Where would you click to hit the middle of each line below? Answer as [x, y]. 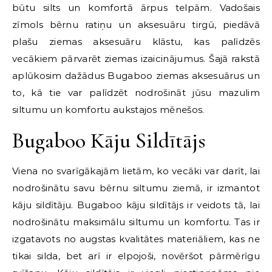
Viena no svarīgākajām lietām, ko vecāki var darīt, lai [136, 171]
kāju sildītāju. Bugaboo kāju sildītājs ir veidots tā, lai [136, 205]
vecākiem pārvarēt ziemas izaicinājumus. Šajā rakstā [136, 58]
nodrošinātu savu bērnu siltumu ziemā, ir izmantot [136, 188]
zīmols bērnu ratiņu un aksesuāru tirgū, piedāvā [136, 24]
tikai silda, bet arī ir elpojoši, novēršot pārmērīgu [136, 256]
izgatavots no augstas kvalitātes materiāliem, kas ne [136, 239]
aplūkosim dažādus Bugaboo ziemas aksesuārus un [136, 75]
